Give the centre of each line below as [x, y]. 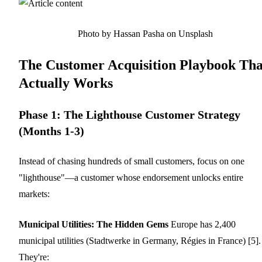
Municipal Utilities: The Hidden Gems [94, 224]
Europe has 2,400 [202, 224]
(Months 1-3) [51, 131]
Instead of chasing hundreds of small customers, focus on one [132, 161]
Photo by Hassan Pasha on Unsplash [145, 33]
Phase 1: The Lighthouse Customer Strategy [130, 114]
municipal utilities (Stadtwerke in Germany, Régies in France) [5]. [140, 240]
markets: [34, 194]
